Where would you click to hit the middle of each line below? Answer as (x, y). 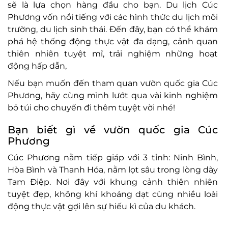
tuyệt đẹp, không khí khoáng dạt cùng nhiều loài (113, 194)
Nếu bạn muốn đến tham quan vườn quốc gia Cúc (113, 83)
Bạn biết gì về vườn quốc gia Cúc (113, 130)
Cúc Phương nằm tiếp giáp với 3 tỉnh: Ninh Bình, (113, 158)
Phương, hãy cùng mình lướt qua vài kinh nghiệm (113, 95)
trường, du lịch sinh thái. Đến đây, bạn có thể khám (113, 29)
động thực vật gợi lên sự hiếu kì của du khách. (102, 206)
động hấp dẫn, (37, 66)
